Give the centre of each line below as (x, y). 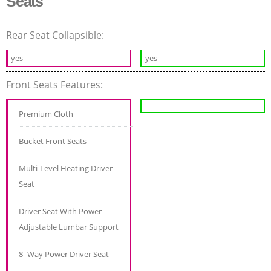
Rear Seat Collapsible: (56, 35)
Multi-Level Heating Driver (66, 168)
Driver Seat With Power (60, 211)
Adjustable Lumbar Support (69, 227)
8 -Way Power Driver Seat (64, 254)
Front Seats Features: (56, 84)
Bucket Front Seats (53, 141)
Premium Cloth (46, 113)
